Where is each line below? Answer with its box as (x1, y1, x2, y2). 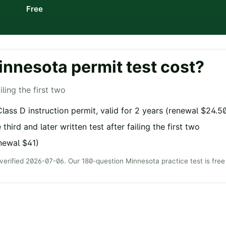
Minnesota (126, 157, 159, 165)
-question (93, 157, 126, 165)
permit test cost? (68, 57, 204, 77)
